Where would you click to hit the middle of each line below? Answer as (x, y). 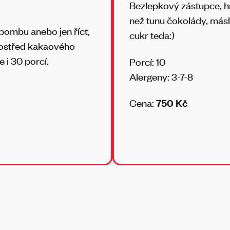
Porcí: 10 (147, 61)
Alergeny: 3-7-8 (161, 76)
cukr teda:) (152, 35)
